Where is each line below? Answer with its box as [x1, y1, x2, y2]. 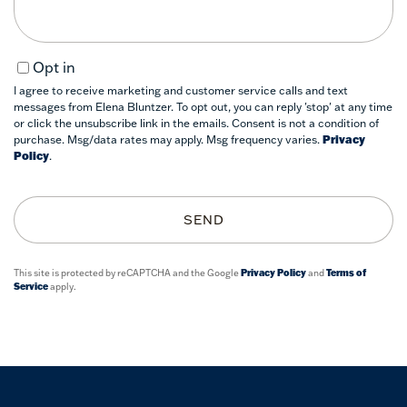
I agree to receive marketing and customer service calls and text [14, 84, 348, 98]
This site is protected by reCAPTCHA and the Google [14, 267, 241, 280]
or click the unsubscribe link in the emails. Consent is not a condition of [14, 116, 379, 131]
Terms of [326, 267, 366, 280]
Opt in [33, 58, 75, 77]
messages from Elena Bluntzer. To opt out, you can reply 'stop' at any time [14, 100, 392, 114]
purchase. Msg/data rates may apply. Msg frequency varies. [14, 133, 323, 147]
